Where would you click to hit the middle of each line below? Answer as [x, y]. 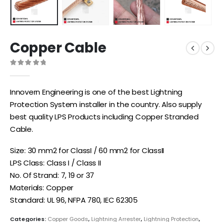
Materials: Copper [42, 188]
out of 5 [34, 71]
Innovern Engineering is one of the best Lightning [96, 92]
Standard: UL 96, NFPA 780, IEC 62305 [74, 200]
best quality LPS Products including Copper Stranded [104, 116]
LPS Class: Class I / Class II [55, 163]
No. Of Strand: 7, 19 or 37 [52, 175]
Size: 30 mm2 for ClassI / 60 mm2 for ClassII [87, 151]
